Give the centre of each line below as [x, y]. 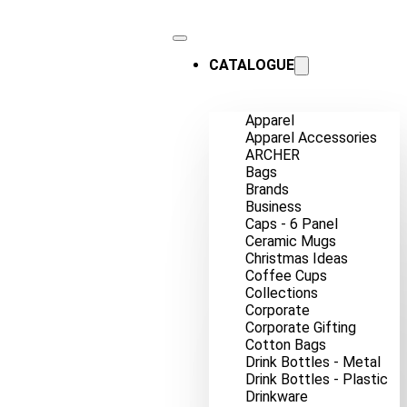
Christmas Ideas [297, 258]
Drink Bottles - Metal [313, 362]
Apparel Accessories [311, 138]
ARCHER [273, 155]
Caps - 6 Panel [292, 224]
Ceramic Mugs [291, 241]
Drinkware [277, 397]
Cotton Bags [286, 345]
